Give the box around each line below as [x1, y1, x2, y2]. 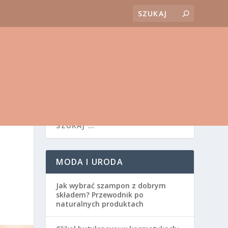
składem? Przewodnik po [56, 190, 144, 200]
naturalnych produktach [56, 199, 144, 209]
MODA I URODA [56, 156, 123, 168]
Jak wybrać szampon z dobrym [56, 181, 166, 191]
